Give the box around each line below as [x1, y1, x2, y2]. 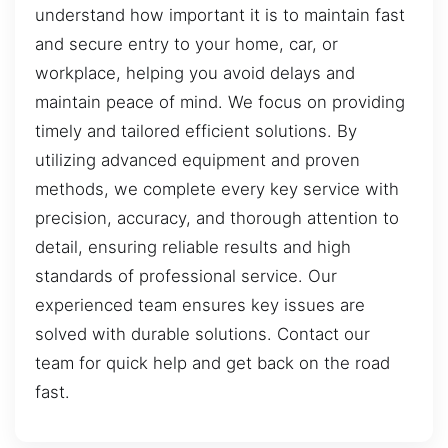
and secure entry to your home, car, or [35, 34, 338, 55]
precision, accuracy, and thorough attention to [35, 208, 399, 229]
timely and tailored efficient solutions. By [35, 121, 357, 142]
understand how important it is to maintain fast [35, 5, 405, 26]
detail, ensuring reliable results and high [35, 237, 351, 258]
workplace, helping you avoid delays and [35, 63, 355, 84]
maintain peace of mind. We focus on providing [35, 92, 405, 113]
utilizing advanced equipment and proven [35, 150, 360, 171]
